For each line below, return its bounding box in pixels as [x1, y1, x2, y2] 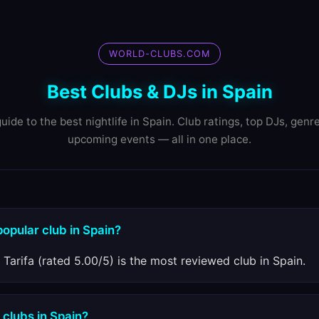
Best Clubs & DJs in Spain [46, 80, 273, 103]
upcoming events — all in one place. [68, 132, 251, 146]
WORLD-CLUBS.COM [109, 48, 210, 59]
